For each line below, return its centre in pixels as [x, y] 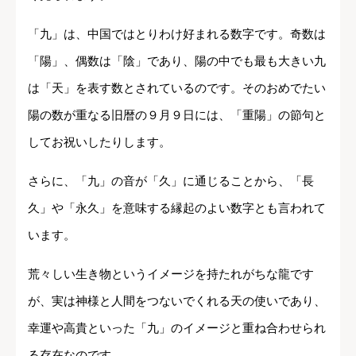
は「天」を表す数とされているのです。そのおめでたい [177, 87]
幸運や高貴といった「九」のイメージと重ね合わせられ [177, 327]
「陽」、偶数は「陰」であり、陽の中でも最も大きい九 [177, 60]
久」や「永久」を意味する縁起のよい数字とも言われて [177, 207]
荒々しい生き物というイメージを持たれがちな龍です [171, 273]
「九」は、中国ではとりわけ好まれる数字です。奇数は [177, 33]
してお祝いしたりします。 [99, 141]
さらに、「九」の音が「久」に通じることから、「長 [171, 180]
